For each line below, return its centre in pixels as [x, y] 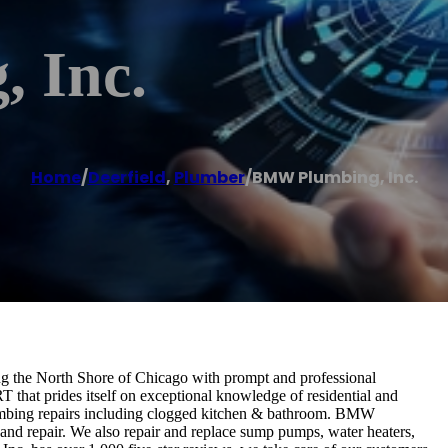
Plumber [209, 177]
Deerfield [126, 177]
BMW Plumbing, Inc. [334, 177]
